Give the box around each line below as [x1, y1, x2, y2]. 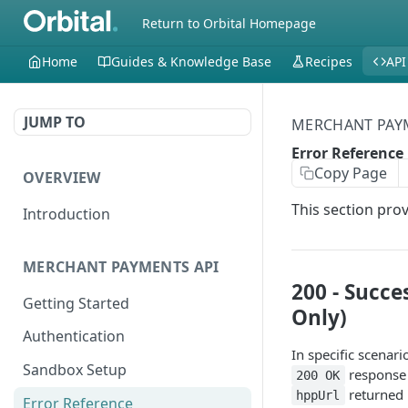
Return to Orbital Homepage [141, 14, 316, 32]
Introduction [23, 203, 110, 224]
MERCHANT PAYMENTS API [23, 256, 219, 277]
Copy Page [314, 163, 387, 183]
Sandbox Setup [23, 360, 127, 381]
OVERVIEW [23, 168, 101, 188]
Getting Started [23, 292, 129, 313]
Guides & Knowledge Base [111, 52, 271, 70]
